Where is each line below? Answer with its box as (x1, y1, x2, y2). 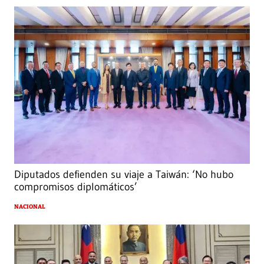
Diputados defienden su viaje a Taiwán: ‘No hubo (14, 168, 233, 181)
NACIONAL (14, 203, 45, 211)
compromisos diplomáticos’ (14, 180, 137, 194)
